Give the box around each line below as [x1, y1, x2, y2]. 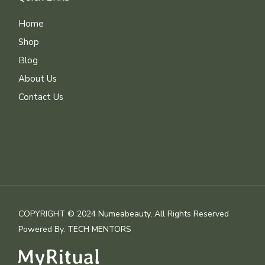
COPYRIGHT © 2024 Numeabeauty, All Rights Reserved [18, 208, 230, 219]
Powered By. [18, 223, 68, 235]
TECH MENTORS [67, 223, 132, 235]
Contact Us [18, 91, 64, 103]
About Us [18, 72, 57, 85]
